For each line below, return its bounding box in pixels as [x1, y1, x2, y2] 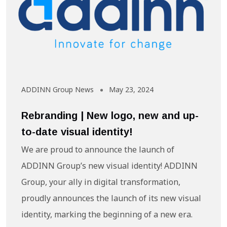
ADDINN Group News [21, 86, 94, 96]
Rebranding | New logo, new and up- [21, 110, 199, 122]
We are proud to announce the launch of [21, 145, 174, 157]
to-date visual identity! [21, 126, 133, 138]
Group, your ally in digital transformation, [21, 178, 180, 189]
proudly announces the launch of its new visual [21, 194, 201, 205]
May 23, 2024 [109, 86, 154, 96]
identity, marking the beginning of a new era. [21, 210, 193, 221]
